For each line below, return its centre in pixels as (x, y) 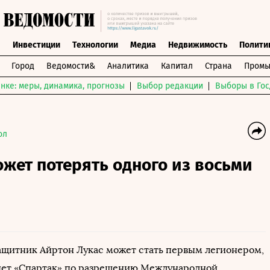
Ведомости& (71, 66)
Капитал (177, 66)
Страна (218, 66)
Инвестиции (36, 45)
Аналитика (128, 66)
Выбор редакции (170, 86)
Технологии (95, 45)
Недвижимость (197, 45)
